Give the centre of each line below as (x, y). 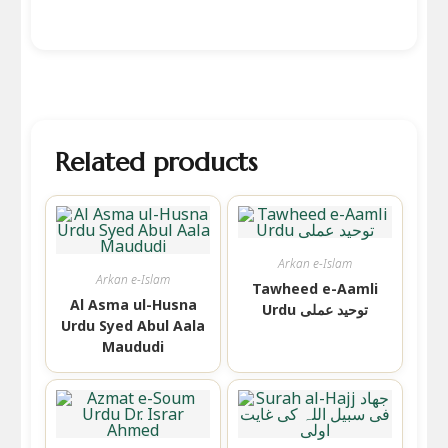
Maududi (133, 347)
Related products (156, 162)
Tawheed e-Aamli (314, 289)
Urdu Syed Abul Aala (133, 326)
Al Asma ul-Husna (133, 305)
